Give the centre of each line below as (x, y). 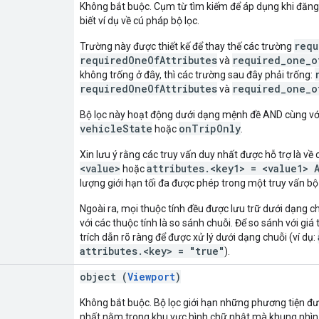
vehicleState (116, 128)
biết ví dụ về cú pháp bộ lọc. (140, 20)
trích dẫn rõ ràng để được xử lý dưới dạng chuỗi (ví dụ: (199, 237)
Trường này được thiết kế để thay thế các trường (187, 46)
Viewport (151, 276)
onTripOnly (210, 128)
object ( (104, 276)
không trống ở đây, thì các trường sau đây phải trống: (197, 74)
